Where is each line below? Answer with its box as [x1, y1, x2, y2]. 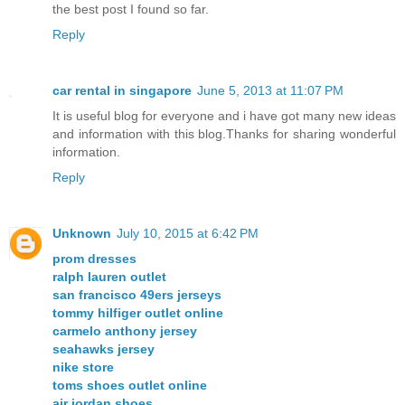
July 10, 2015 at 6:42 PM [117, 226, 259, 241]
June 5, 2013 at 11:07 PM [197, 83, 344, 99]
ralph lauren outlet [52, 269, 166, 285]
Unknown [52, 226, 111, 241]
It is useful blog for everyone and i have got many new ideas [52, 108, 396, 124]
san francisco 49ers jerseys [52, 287, 221, 303]
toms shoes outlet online [52, 378, 207, 393]
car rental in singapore [52, 83, 192, 99]
